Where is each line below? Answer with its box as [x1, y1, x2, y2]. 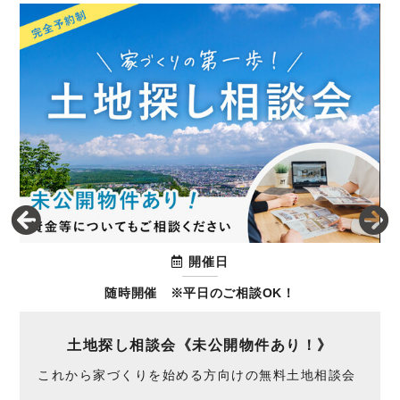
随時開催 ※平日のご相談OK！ [104, 286, 296, 301]
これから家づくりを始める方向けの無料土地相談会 [37, 368, 356, 383]
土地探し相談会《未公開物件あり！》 [67, 337, 333, 354]
